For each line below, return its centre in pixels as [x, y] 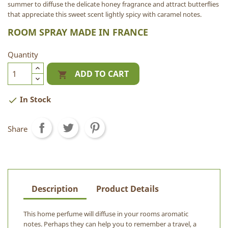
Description [55, 189]
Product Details [128, 189]
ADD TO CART [102, 74]
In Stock [34, 99]
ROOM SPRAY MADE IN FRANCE [78, 32]
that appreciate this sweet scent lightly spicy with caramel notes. [105, 14]
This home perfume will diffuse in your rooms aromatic [106, 213]
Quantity [23, 54]
